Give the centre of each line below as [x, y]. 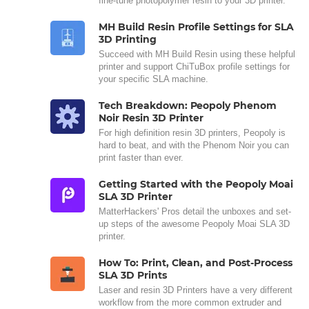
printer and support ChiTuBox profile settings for [194, 66]
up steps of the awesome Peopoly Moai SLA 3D [194, 223]
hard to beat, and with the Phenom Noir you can [194, 145]
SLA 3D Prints [133, 275]
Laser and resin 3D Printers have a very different [196, 290]
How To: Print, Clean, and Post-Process [196, 262]
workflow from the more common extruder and [190, 302]
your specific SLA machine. [153, 79]
